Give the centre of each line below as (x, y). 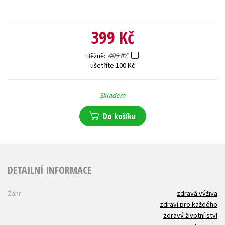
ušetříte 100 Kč (113, 65)
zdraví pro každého (189, 204)
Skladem (113, 95)
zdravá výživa (197, 193)
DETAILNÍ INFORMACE (49, 170)
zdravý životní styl (190, 215)
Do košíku (119, 116)
